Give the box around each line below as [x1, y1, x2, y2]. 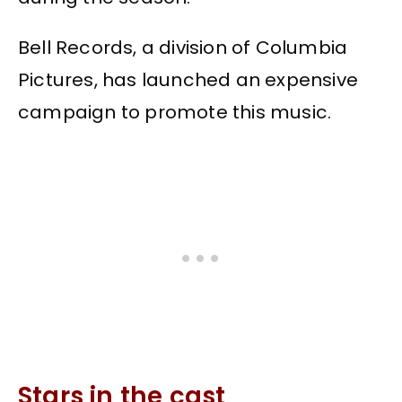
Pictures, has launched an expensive [18, 67, 359, 93]
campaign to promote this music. [18, 100, 332, 126]
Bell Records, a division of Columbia [18, 35, 348, 61]
